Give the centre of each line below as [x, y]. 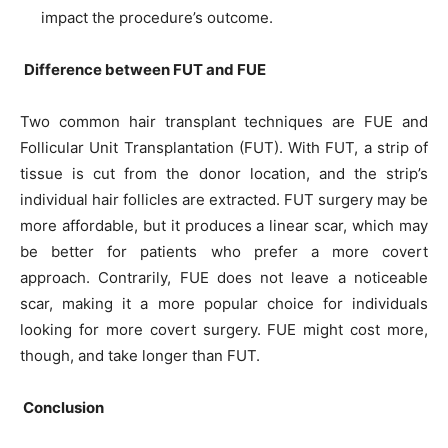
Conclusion [63, 407]
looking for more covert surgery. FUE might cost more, [224, 329]
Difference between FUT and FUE [146, 69]
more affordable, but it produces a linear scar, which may [224, 225]
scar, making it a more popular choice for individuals [224, 303]
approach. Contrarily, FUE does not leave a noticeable [224, 277]
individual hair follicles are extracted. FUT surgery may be [224, 199]
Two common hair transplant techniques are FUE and [224, 121]
